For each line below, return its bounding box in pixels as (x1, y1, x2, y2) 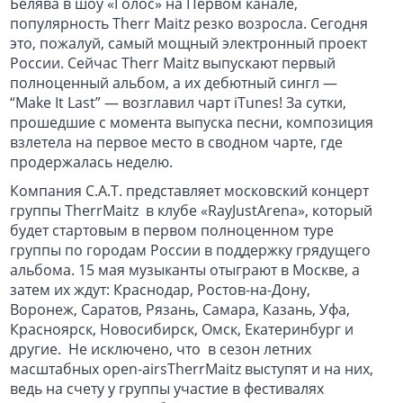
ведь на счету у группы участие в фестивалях (10, 379, 325, 399)
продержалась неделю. (10, 152, 174, 172)
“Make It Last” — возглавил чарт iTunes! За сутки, (10, 93, 347, 112)
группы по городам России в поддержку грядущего (10, 240, 372, 260)
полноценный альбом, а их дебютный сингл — (10, 73, 338, 93)
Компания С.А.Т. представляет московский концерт (10, 181, 370, 201)
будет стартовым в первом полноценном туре (10, 220, 335, 240)
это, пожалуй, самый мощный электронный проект (10, 33, 368, 53)
